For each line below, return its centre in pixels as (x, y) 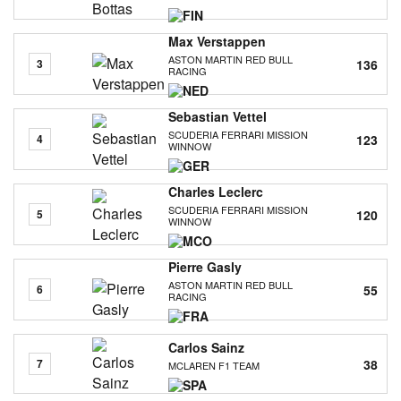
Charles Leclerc (215, 192)
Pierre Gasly (205, 267)
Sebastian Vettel (217, 116)
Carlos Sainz (206, 347)
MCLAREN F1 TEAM (213, 365)
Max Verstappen (217, 41)
